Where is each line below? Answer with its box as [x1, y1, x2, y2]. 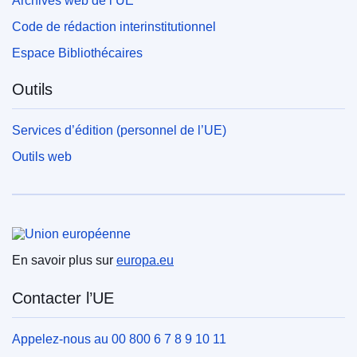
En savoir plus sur [12, 253, 116, 268]
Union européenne [12, 214, 142, 232]
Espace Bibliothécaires [12, 45, 143, 60]
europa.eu [116, 253, 174, 268]
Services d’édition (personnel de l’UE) [12, 123, 226, 137]
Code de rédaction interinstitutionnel [12, 19, 216, 33]
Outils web [12, 149, 72, 163]
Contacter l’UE [12, 289, 114, 308]
